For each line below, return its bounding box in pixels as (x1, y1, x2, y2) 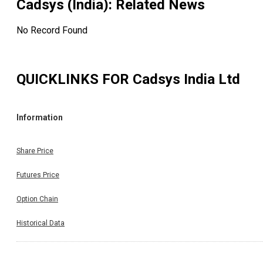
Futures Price (16, 170, 59, 179)
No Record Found (16, 25, 87, 36)
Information (16, 113, 63, 123)
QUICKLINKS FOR (16, 71, 133, 88)
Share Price (16, 146, 53, 155)
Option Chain (16, 194, 58, 203)
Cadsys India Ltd (133, 71, 240, 88)
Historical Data (16, 218, 65, 227)
